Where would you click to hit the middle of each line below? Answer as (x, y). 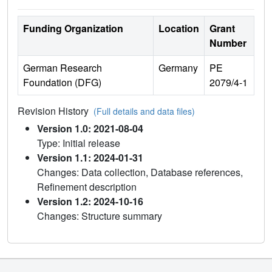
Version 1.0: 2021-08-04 (90, 128)
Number (228, 42)
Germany (178, 67)
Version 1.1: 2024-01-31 (90, 157)
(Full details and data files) (144, 111)
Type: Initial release (79, 143)
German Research (63, 67)
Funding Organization (73, 28)
